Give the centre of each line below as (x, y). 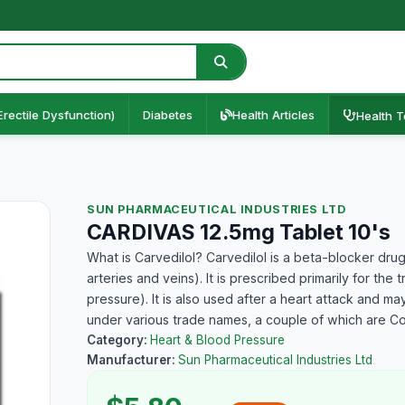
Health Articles (273, 115)
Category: (118, 340)
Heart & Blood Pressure (217, 340)
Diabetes (168, 115)
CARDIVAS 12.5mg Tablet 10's (239, 232)
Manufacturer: (132, 360)
